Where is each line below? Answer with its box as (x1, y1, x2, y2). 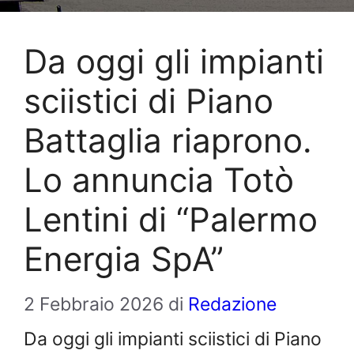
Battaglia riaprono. (24, 120, 312, 161)
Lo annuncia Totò (24, 160, 294, 201)
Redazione (188, 292, 277, 315)
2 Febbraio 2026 (24, 292, 164, 315)
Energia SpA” (24, 239, 224, 280)
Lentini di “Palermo (24, 199, 318, 240)
